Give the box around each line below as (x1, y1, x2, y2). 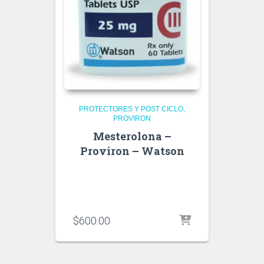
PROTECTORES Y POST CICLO (79, 105, 183, 113)
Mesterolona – (93, 129, 171, 143)
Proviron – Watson (80, 144, 184, 158)
